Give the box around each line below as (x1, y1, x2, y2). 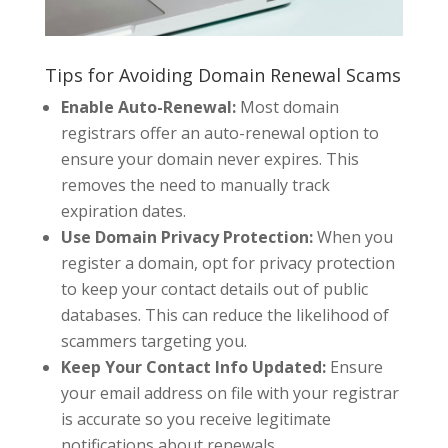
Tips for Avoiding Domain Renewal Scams (44, 62, 401, 87)
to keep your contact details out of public (60, 277, 368, 300)
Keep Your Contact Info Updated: (60, 355, 326, 378)
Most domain (235, 95, 339, 118)
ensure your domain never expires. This (60, 147, 359, 170)
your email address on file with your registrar (60, 381, 399, 404)
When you (312, 225, 393, 248)
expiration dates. (60, 199, 186, 222)
